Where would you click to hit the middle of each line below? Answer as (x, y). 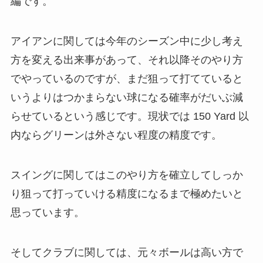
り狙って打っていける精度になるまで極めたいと (127, 194)
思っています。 (47, 213)
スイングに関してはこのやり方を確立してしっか (127, 175)
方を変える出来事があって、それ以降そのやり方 (127, 60)
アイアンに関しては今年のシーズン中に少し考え (127, 41)
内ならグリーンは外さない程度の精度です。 (116, 135)
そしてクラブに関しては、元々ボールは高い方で (127, 252)
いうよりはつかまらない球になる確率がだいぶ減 (127, 98)
